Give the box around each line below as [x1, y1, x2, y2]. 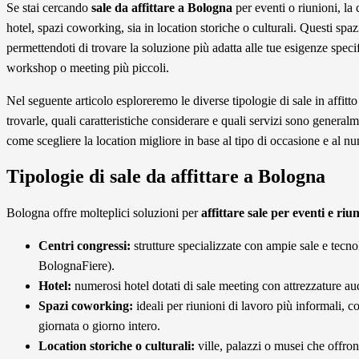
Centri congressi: [38, 238, 131, 252]
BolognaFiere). [38, 258, 115, 272]
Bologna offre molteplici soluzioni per [6, 205, 201, 220]
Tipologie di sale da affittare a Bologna [6, 166, 325, 187]
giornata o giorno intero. [38, 318, 160, 333]
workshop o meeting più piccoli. [6, 61, 169, 75]
